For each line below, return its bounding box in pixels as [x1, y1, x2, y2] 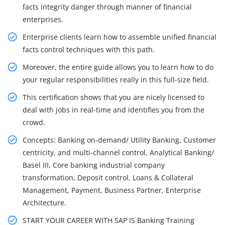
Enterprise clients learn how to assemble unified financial [23, 32, 216, 42]
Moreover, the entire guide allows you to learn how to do [23, 62, 213, 72]
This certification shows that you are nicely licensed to [23, 92, 204, 102]
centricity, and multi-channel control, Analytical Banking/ [23, 148, 214, 158]
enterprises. [23, 15, 63, 25]
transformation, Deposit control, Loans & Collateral [23, 173, 193, 183]
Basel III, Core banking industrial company [23, 160, 165, 170]
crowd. [23, 118, 45, 128]
